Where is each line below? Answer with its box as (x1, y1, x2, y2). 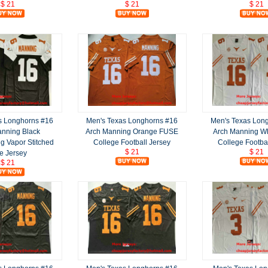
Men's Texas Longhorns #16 (86, 116, 178, 125)
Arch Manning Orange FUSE (86, 127, 178, 136)
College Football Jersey (93, 138, 170, 147)
